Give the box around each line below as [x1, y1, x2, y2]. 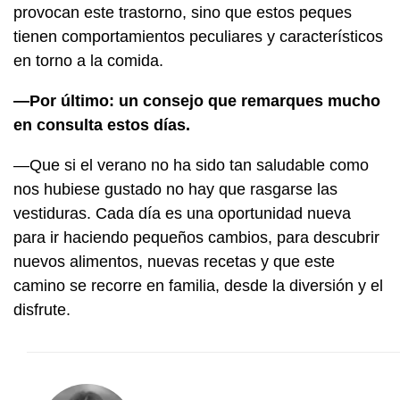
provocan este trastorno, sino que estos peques [13, 3, 352, 21]
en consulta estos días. [13, 115, 195, 134]
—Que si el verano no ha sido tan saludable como [13, 155, 369, 174]
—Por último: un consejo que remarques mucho [13, 91, 380, 110]
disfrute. [13, 300, 75, 319]
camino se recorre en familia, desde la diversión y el [13, 276, 383, 295]
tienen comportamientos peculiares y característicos [13, 27, 383, 46]
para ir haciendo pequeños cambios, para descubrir [13, 228, 379, 246]
